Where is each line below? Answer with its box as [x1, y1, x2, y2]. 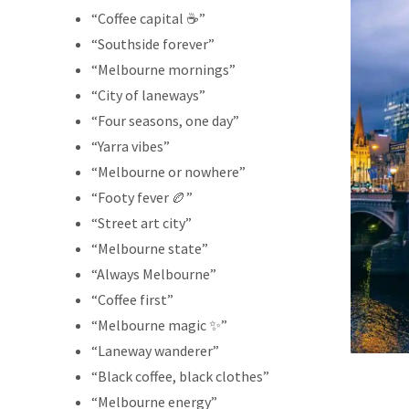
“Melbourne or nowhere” [90, 162, 246, 181]
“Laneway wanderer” [90, 341, 219, 360]
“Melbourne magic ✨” [90, 315, 227, 334]
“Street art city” [90, 213, 192, 232]
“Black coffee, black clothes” [90, 366, 269, 385]
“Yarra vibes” [90, 136, 170, 155]
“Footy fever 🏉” [90, 187, 193, 206]
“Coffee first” [90, 289, 173, 309]
